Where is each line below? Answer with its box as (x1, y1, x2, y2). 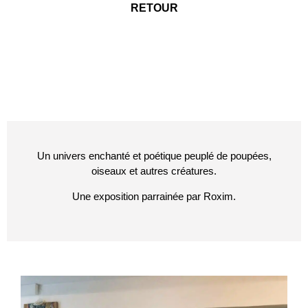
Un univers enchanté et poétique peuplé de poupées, (36, 150, 272, 162)
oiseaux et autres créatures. (91, 165, 217, 177)
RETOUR (130, 2, 178, 14)
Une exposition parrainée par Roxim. (72, 190, 236, 202)
